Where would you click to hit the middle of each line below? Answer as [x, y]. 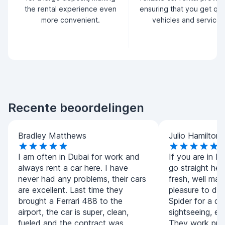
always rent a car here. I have [73, 168]
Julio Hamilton [195, 136]
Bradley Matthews [52, 136]
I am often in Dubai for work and [79, 157]
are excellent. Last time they [71, 190]
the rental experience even [70, 9]
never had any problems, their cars [82, 179]
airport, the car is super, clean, [73, 212]
